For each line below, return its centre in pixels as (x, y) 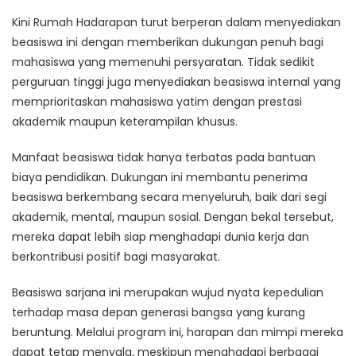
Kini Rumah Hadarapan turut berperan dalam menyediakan (176, 23)
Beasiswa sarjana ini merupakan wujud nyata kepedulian (168, 293)
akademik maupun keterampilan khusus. (125, 122)
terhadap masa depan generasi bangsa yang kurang (159, 313)
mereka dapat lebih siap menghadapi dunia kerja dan (161, 237)
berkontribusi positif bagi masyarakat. (116, 257)
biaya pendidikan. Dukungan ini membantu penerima (160, 178)
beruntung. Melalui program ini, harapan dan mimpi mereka (178, 333)
